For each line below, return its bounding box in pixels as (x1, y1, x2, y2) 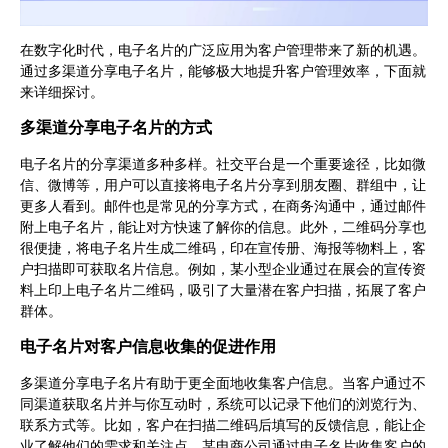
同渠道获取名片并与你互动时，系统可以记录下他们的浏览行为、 (20, 396, 426, 412)
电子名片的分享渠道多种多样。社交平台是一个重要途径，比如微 (20, 156, 426, 172)
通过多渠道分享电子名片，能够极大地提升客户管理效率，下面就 (20, 64, 426, 80)
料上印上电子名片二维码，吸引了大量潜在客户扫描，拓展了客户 (20, 282, 426, 298)
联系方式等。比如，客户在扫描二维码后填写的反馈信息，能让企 (20, 417, 426, 433)
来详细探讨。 (20, 85, 104, 101)
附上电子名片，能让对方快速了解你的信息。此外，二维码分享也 (20, 219, 426, 235)
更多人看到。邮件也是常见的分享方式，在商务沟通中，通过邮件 (20, 198, 426, 214)
